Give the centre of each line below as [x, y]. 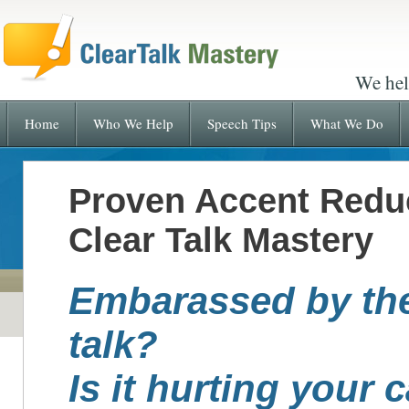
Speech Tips [241, 123]
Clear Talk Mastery [221, 240]
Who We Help [133, 123]
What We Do [346, 123]
